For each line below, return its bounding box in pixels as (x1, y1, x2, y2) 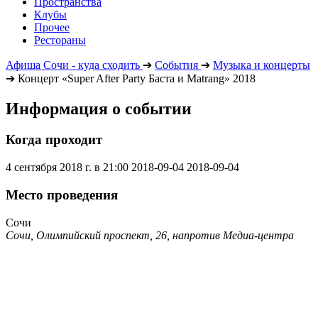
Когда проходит (6, 132, 102, 148)
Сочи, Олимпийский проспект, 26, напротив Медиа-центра (6, 229, 294, 241)
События (155, 58, 198, 71)
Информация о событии (6, 99, 192, 118)
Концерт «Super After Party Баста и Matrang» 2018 (18, 72, 256, 84)
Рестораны (34, 33, 86, 46)
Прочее (34, 21, 70, 33)
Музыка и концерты (213, 58, 310, 71)
